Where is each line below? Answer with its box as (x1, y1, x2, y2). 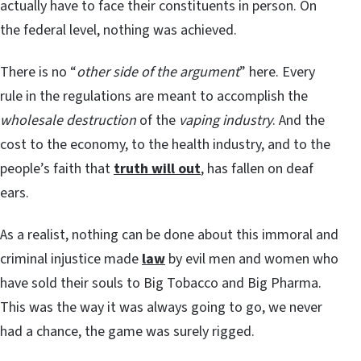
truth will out (114, 159, 201, 180)
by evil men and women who (165, 249, 338, 270)
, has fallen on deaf (201, 159, 313, 180)
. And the (272, 110, 325, 131)
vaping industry (179, 110, 272, 131)
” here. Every (239, 62, 315, 83)
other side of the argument (77, 62, 239, 83)
